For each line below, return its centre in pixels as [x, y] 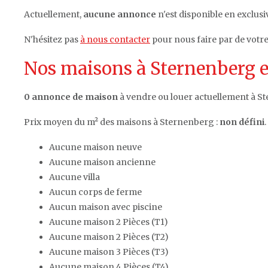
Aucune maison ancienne [102, 162]
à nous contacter [115, 39]
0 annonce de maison [71, 97]
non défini [242, 122]
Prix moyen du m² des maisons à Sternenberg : [122, 122]
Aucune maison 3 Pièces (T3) [109, 252]
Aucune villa [74, 177]
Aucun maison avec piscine [106, 207]
